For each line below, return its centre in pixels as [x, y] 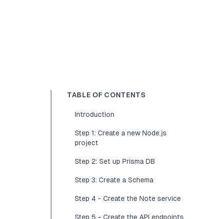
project [87, 143]
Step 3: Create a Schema [114, 180]
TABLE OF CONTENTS [107, 95]
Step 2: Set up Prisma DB [115, 161]
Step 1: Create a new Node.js [121, 133]
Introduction [95, 114]
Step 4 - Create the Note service [128, 198]
